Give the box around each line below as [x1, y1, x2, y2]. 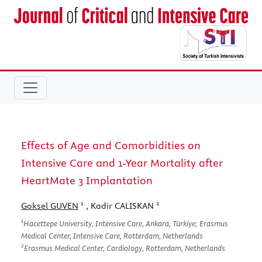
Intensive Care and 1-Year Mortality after [21, 156, 223, 170]
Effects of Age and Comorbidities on [21, 138, 201, 152]
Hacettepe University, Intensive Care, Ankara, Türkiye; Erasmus [23, 218, 228, 228]
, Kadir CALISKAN [84, 200, 156, 211]
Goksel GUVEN [21, 200, 78, 211]
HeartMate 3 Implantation [21, 173, 153, 187]
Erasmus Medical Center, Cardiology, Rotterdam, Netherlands [24, 243, 225, 253]
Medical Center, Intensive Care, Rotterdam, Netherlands [21, 230, 203, 240]
